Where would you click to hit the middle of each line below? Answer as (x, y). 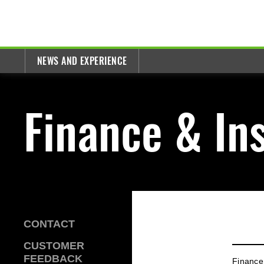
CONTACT (49, 224)
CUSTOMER (54, 246)
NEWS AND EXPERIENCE (82, 61)
